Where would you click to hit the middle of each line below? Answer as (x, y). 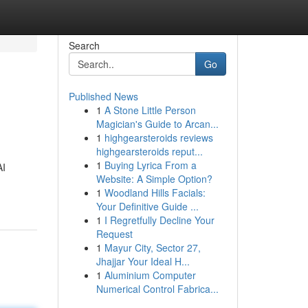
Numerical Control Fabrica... (157, 289)
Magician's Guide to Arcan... (157, 124)
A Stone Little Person (150, 110)
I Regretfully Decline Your (159, 220)
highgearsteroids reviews (158, 137)
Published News (103, 96)
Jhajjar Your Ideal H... (143, 261)
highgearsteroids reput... (149, 151)
